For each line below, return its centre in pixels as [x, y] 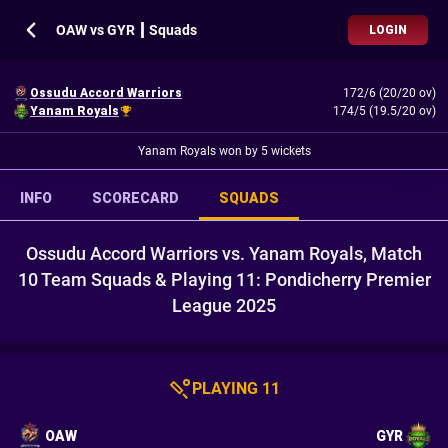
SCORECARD [135, 198]
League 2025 [224, 305]
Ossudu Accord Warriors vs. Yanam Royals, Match [224, 253]
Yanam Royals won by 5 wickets [224, 151]
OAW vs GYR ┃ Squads [126, 30]
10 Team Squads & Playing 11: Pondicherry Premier [224, 279]
